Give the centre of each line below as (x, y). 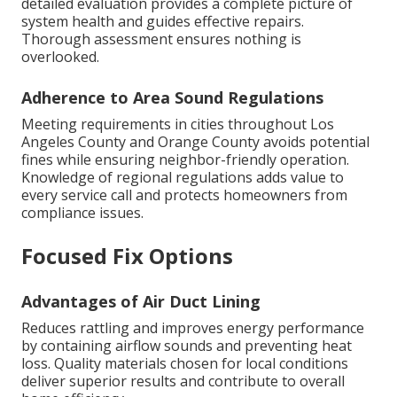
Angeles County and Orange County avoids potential (195, 142)
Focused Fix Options (127, 256)
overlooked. (60, 57)
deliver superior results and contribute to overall (183, 381)
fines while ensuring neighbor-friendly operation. (185, 160)
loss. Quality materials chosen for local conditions (185, 364)
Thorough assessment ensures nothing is (161, 39)
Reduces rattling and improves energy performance (193, 328)
